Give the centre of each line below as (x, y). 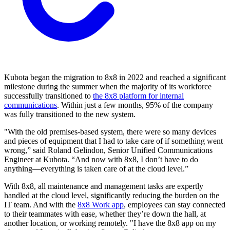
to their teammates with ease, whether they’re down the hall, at (105, 214)
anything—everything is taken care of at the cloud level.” (96, 169)
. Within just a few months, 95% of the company (135, 105)
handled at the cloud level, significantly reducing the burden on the (112, 196)
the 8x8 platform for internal (138, 96)
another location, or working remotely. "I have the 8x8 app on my (110, 223)
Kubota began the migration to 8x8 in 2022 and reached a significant (115, 78)
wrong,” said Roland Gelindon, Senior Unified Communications (108, 150)
